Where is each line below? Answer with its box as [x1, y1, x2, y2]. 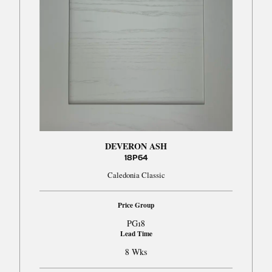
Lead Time [120, 228, 152, 239]
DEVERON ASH [105, 139, 167, 152]
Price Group [118, 199, 154, 210]
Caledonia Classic [107, 169, 165, 180]
